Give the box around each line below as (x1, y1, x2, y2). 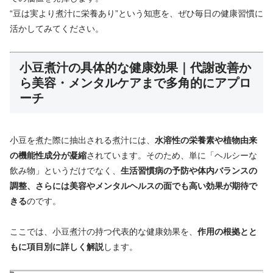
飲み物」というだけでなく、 (10, 166, 121, 176)
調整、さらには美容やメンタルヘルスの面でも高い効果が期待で (10, 181, 257, 191)
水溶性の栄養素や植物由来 (155, 135, 257, 146)
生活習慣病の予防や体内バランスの (121, 166, 257, 176)
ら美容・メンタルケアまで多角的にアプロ (19, 76, 251, 90)
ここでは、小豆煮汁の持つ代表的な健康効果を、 (10, 227, 197, 237)
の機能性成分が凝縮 (10, 151, 87, 161)
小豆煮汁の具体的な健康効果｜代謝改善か (19, 60, 251, 74)
